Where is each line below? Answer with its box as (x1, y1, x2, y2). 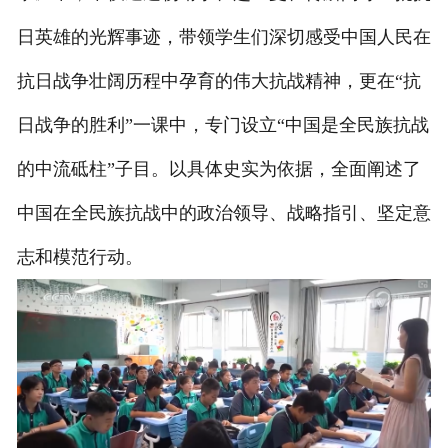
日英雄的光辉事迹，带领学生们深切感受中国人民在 (16, 27, 431, 48)
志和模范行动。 (16, 247, 143, 268)
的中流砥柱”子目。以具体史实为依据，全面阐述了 (16, 159, 421, 180)
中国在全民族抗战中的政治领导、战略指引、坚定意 (16, 203, 431, 224)
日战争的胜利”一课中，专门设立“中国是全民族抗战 (16, 115, 429, 136)
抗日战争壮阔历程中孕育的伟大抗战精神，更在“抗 (16, 71, 421, 92)
